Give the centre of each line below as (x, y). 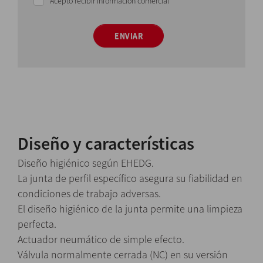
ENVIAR (129, 36)
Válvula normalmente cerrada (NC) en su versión (123, 255)
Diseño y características (106, 144)
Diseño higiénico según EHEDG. (86, 163)
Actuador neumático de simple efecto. (101, 240)
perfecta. (37, 224)
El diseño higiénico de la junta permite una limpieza (130, 209)
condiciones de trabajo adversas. (89, 194)
